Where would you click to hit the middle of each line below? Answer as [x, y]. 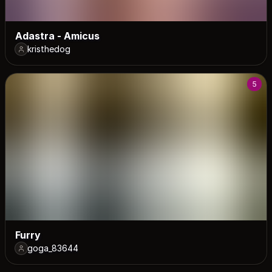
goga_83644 [53, 248]
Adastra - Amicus [57, 36]
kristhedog [49, 49]
